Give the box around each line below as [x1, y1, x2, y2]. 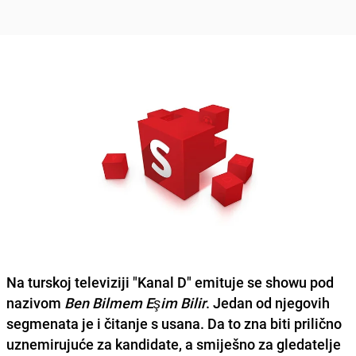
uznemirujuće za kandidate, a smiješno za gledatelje [6, 334, 341, 354]
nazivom [6, 292, 64, 312]
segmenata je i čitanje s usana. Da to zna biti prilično [6, 313, 342, 333]
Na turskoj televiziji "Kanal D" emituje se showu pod [6, 272, 334, 292]
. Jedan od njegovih [206, 292, 330, 312]
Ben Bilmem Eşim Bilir [64, 292, 206, 312]
